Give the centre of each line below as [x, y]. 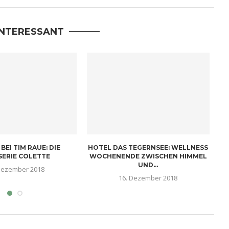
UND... [148, 165]
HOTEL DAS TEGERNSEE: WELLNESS [148, 147]
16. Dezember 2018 [148, 178]
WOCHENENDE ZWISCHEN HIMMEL [148, 156]
